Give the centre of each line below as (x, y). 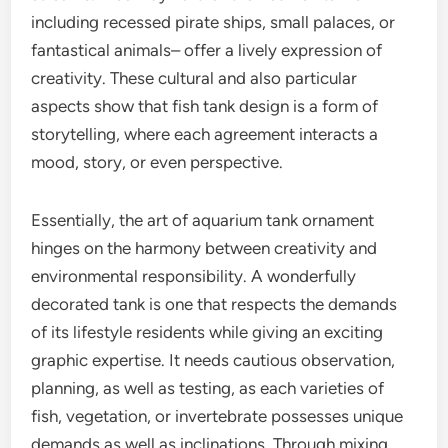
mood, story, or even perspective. (157, 162)
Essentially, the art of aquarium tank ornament (203, 220)
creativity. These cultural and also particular (194, 78)
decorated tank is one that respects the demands (214, 304)
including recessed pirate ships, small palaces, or (213, 22)
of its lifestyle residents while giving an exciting (207, 332)
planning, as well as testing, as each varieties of (208, 388)
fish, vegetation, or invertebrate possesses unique (217, 416)
